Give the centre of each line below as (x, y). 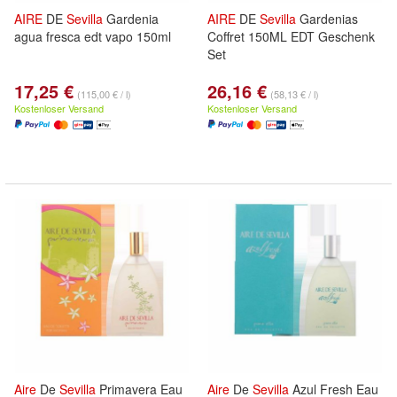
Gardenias (327, 19)
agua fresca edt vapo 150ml (93, 36)
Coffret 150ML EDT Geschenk (291, 36)
